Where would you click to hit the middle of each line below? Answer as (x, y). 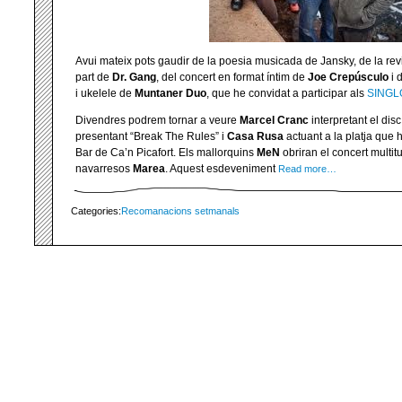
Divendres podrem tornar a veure (157, 121)
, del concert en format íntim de (232, 78)
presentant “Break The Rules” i (151, 137)
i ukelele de (105, 94)
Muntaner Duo (170, 94)
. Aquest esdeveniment (222, 169)
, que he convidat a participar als (287, 94)
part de (94, 78)
